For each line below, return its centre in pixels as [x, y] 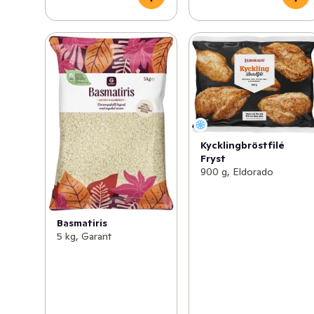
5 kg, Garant [84, 236]
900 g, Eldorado [237, 171]
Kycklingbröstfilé [243, 145]
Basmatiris [82, 223]
